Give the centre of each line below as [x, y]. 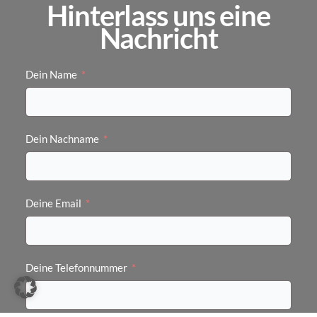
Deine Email [53, 204]
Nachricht [158, 39]
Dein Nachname [62, 139]
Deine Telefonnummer [76, 268]
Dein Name [51, 75]
